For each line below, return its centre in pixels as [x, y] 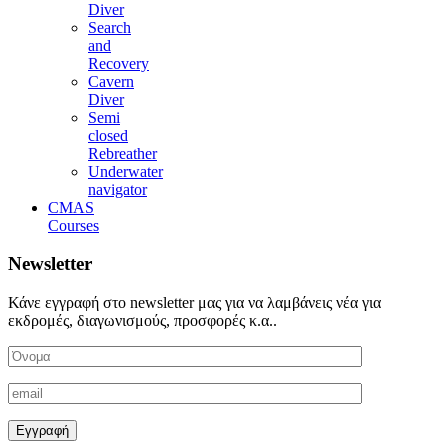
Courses [73, 225]
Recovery [118, 63]
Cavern [111, 81]
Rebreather [122, 153]
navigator [117, 189]
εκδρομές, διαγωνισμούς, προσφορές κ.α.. [142, 321]
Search [109, 27]
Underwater [125, 171]
